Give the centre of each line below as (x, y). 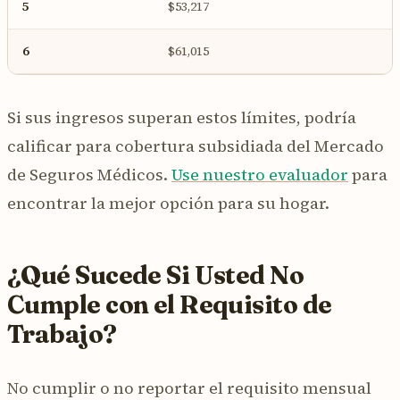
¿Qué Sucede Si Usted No (156, 275)
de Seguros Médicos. (89, 174)
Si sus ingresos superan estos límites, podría (182, 117)
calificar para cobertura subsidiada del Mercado (196, 146)
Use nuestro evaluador (260, 174)
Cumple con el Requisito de (170, 304)
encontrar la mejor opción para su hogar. (168, 203)
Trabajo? (62, 333)
